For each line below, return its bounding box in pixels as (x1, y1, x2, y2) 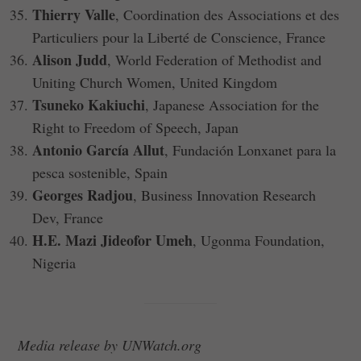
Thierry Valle (32, 3, 116, 25)
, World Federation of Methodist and (107, 49, 322, 69)
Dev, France (32, 207, 104, 227)
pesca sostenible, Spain (32, 162, 168, 182)
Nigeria (32, 252, 77, 272)
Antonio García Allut (32, 139, 165, 160)
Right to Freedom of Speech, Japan (32, 117, 239, 137)
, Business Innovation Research (133, 185, 317, 205)
